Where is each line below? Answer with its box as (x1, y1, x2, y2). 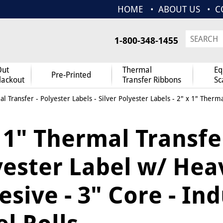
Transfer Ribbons (122, 75, 182, 85)
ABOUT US (158, 4, 200, 14)
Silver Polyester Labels (98, 95, 170, 103)
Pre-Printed (51, 70, 91, 80)
